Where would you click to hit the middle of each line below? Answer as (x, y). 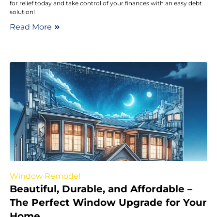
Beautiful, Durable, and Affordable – (101, 189)
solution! (22, 12)
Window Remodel (45, 176)
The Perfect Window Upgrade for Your (108, 202)
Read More (31, 27)
